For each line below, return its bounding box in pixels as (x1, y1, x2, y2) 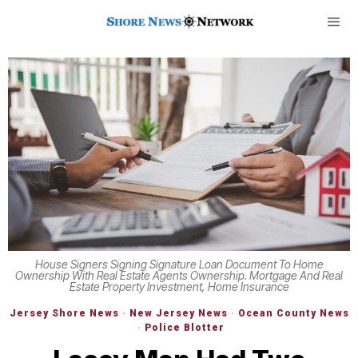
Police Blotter (144, 321, 225, 333)
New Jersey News (129, 307, 228, 319)
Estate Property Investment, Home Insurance (69, 279, 289, 293)
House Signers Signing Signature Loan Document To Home (34, 257, 324, 271)
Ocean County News (237, 307, 349, 319)
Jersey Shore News (9, 307, 119, 319)
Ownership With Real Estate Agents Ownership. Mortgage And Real (15, 268, 343, 282)
